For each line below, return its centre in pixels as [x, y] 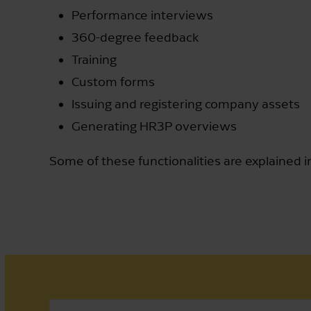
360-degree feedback [135, 37]
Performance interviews [142, 15]
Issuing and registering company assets [186, 103]
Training [94, 59]
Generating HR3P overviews [154, 126]
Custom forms [113, 81]
